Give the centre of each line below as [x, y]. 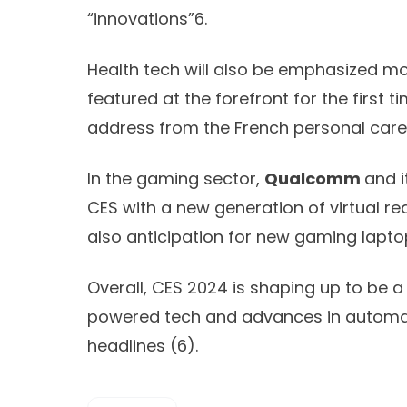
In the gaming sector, [176, 178]
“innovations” [141, 18]
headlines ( [132, 345]
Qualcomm [314, 178]
